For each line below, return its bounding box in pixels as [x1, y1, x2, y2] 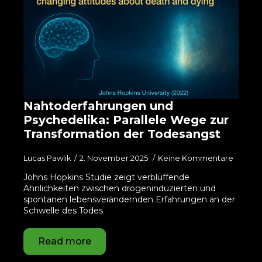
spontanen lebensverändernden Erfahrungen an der [23, 194, 235, 205]
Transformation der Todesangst [23, 127, 220, 141]
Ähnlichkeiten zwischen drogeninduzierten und [23, 183, 216, 194]
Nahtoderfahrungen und [23, 99, 173, 113]
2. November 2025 [80, 153, 150, 163]
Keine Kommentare [158, 153, 233, 163]
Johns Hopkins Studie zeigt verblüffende [23, 172, 189, 182]
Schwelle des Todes [23, 205, 103, 216]
